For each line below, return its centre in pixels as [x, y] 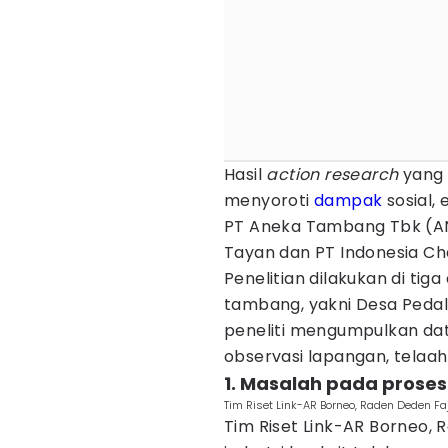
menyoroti [269, 200]
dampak [348, 200]
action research [334, 174]
